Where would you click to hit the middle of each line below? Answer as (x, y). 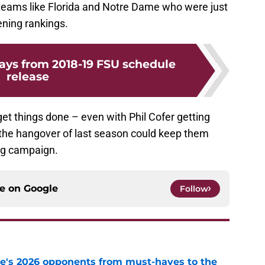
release (28, 77)
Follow (194, 189)
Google (41, 189)
